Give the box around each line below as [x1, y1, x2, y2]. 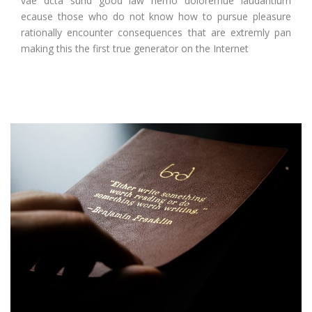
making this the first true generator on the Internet [21, 42, 249, 55]
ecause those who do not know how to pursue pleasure [21, 10, 291, 23]
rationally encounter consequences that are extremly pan [21, 26, 291, 39]
